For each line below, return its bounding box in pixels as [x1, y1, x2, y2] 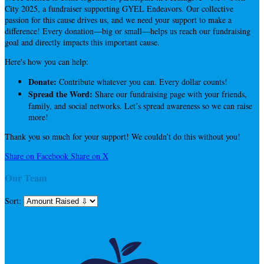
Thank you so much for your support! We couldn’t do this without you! [5, 130, 240, 142]
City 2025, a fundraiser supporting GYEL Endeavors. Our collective [5, 2, 233, 14]
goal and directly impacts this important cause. [5, 36, 160, 48]
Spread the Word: [28, 87, 93, 100]
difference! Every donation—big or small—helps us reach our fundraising [5, 25, 250, 37]
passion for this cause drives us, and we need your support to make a [5, 14, 232, 25]
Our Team [5, 171, 47, 186]
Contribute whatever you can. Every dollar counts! [57, 75, 227, 87]
